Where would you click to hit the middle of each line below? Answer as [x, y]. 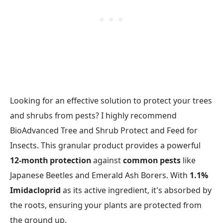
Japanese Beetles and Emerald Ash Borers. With [100, 175]
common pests [152, 161]
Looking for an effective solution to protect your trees [111, 101]
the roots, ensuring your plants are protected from [106, 205]
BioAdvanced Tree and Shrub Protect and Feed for [104, 131]
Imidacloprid [35, 190]
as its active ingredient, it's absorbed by [136, 190]
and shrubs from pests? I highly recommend [93, 116]
